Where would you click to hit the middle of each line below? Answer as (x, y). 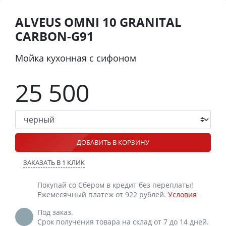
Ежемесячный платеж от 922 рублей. (103, 194)
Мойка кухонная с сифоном (76, 58)
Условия (182, 194)
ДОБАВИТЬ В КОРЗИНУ (113, 142)
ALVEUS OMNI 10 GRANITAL (98, 22)
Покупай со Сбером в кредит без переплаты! (115, 185)
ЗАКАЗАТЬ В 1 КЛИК (54, 162)
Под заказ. (55, 212)
